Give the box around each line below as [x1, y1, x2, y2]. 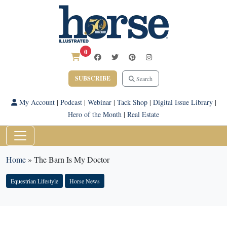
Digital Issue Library [153, 97, 213, 107]
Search [134, 74, 153, 83]
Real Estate [127, 109, 159, 119]
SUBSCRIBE [74, 74, 110, 83]
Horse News [69, 177, 100, 185]
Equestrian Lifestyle [11, 177, 58, 185]
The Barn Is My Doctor [34, 154, 109, 165]
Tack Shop [117, 97, 147, 107]
